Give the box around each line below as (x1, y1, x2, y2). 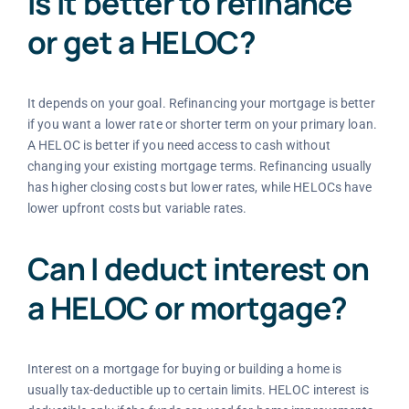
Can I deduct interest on (26, 247, 370, 290)
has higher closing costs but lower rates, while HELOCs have (26, 179, 372, 194)
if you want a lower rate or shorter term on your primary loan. (26, 116, 377, 131)
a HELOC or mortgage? (26, 287, 348, 330)
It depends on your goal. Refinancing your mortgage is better (26, 95, 375, 110)
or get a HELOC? (26, 20, 256, 63)
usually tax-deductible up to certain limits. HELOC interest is (26, 383, 369, 398)
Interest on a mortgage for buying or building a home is (26, 362, 342, 377)
